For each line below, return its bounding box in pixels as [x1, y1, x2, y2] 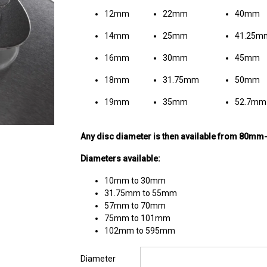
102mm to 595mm [104, 225, 176, 235]
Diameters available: [80, 153, 161, 163]
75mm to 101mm [104, 213, 171, 223]
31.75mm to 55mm [104, 188, 178, 198]
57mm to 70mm [104, 200, 166, 210]
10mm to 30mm [104, 175, 166, 185]
